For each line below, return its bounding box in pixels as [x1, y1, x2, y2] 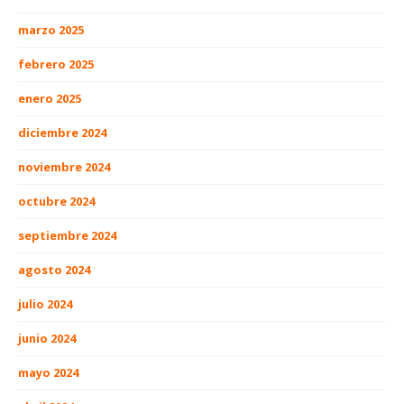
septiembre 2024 [18, 227, 116, 244]
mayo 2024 [18, 364, 78, 381]
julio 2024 [18, 296, 72, 313]
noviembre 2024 [18, 159, 110, 176]
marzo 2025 [18, 22, 84, 39]
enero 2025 [18, 90, 81, 107]
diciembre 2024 [18, 124, 106, 142]
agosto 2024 [18, 262, 90, 279]
